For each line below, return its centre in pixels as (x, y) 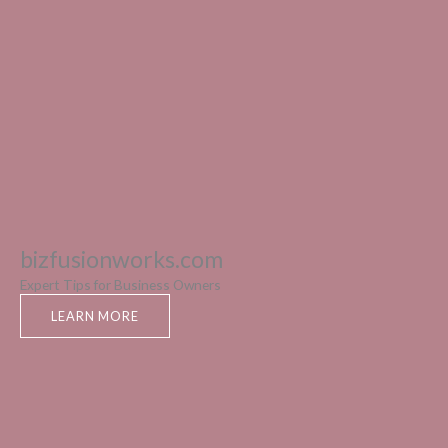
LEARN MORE (95, 315)
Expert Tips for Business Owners (120, 284)
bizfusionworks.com (121, 258)
